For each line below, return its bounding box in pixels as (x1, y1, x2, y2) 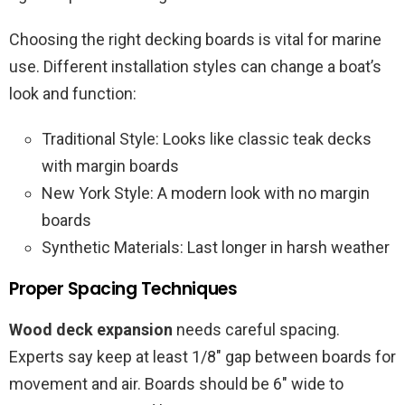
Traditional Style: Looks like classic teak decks (42, 129, 372, 149)
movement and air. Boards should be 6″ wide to (9, 374, 344, 394)
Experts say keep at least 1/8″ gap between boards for (9, 347, 396, 367)
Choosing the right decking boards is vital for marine (9, 30, 381, 50)
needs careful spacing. (173, 320, 340, 340)
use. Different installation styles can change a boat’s (9, 57, 381, 77)
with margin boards (42, 156, 179, 176)
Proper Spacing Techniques (9, 277, 238, 302)
